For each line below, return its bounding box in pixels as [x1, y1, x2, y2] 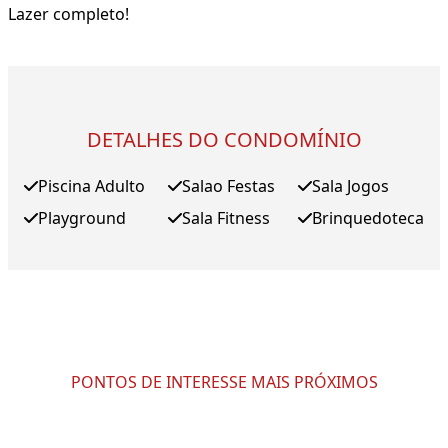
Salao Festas [182, 175, 275, 198]
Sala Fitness [182, 207, 270, 230]
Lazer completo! [8, 3, 129, 26]
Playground [38, 207, 126, 230]
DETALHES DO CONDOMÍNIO [86, 126, 362, 154]
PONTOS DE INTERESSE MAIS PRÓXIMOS [70, 371, 378, 394]
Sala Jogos [312, 175, 389, 198]
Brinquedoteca [312, 207, 424, 230]
